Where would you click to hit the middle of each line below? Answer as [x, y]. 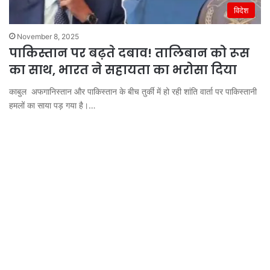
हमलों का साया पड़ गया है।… [52, 105]
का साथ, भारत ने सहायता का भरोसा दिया [123, 70]
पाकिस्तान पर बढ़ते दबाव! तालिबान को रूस [129, 53]
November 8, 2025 [48, 36]
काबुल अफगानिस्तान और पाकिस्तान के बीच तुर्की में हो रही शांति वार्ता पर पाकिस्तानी [133, 91]
